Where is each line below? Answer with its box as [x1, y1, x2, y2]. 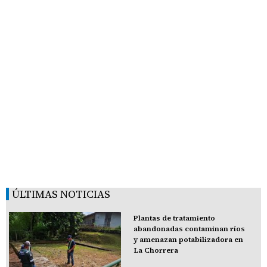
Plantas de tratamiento [133, 213, 215, 223]
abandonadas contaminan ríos [133, 223, 245, 234]
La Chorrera [133, 245, 178, 255]
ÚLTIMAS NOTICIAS [12, 186, 110, 201]
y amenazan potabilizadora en [133, 234, 243, 244]
